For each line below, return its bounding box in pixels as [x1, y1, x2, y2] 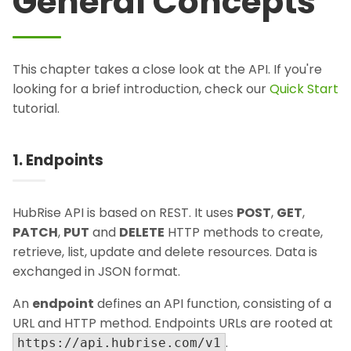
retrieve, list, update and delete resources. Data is [13, 243, 317, 262]
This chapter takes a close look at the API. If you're [13, 60, 322, 78]
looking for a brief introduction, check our [13, 80, 270, 98]
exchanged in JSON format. [13, 262, 180, 281]
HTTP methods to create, [165, 223, 323, 242]
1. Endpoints [13, 150, 103, 171]
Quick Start [270, 80, 338, 98]
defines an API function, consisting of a [94, 295, 331, 313]
